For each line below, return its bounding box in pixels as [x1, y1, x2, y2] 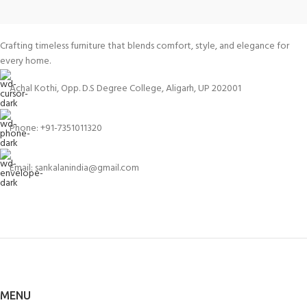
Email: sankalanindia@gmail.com [10, 160, 139, 176]
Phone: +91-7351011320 [10, 120, 102, 136]
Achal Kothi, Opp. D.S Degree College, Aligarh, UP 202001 [10, 80, 241, 97]
